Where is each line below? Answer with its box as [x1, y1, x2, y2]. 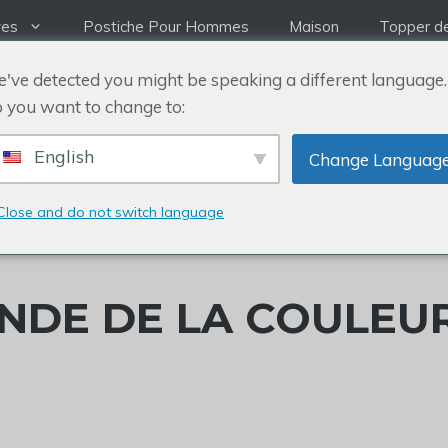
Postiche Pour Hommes [83, 17, 249, 36]
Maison [289, 17, 339, 36]
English [29, 145, 94, 168]
